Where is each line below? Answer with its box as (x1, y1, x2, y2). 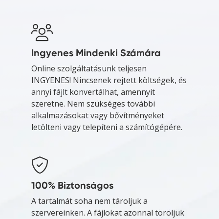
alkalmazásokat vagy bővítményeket (31, 110, 164, 121)
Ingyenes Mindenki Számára (31, 47, 161, 59)
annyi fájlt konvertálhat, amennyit (31, 87, 155, 98)
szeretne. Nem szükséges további (31, 98, 155, 109)
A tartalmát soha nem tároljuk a (31, 196, 148, 207)
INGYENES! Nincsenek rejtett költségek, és (31, 75, 187, 86)
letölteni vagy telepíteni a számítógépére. (31, 122, 182, 133)
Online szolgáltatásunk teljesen (31, 63, 147, 74)
